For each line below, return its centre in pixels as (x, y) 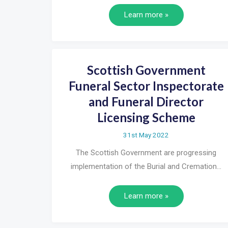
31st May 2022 (146, 135)
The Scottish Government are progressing (146, 153)
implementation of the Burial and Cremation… (146, 167)
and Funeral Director (146, 102)
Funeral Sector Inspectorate (146, 86)
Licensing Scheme (146, 118)
